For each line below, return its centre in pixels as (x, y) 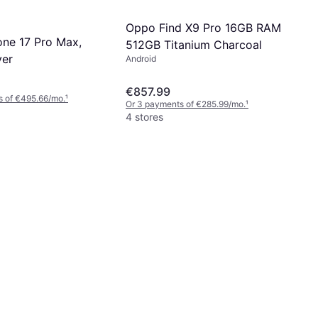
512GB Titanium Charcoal (194, 45)
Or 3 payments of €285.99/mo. (186, 104)
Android (141, 59)
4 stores (144, 117)
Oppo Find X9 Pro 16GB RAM (203, 28)
